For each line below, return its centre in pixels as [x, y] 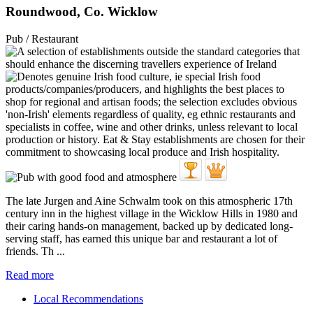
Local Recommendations [88, 298]
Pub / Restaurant [42, 38]
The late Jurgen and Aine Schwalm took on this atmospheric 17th [149, 201]
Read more [30, 275]
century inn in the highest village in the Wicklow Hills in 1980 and [152, 213]
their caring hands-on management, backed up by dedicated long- [149, 226]
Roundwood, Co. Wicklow [82, 11]
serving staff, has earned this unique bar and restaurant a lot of [141, 238]
